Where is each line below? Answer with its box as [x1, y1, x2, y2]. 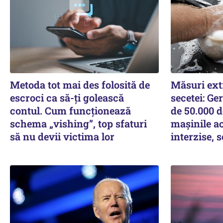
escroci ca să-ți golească [10, 91, 124, 104]
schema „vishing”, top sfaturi [10, 116, 147, 130]
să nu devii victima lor [10, 129, 114, 143]
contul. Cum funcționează [10, 104, 131, 117]
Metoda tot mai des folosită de [10, 78, 150, 91]
